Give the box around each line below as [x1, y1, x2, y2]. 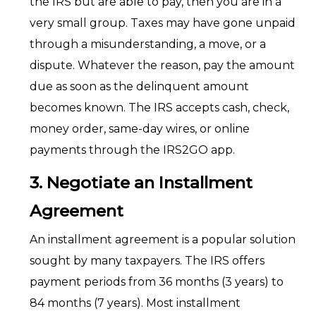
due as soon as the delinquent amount [29, 80, 249, 93]
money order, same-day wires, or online [29, 122, 250, 135]
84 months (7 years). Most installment [29, 296, 241, 310]
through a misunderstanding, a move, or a [29, 37, 266, 51]
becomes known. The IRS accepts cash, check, [29, 101, 289, 114]
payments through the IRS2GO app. [29, 143, 235, 157]
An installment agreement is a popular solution [29, 233, 296, 246]
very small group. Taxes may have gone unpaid [29, 16, 296, 30]
